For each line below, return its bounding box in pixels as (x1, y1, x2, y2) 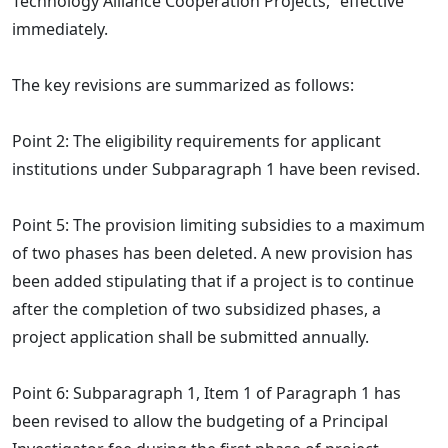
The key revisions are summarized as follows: (12, 74, 354, 96)
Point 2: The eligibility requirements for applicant (12, 130, 381, 152)
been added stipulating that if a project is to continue (12, 270, 414, 292)
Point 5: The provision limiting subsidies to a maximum (12, 214, 425, 236)
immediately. (12, 18, 108, 40)
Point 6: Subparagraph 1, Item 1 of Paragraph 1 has (12, 382, 401, 404)
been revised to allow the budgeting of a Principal (12, 410, 388, 432)
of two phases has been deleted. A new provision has (12, 242, 413, 264)
